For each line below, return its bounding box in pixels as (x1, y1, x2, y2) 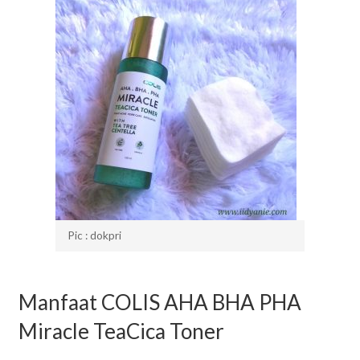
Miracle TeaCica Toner (18, 317, 224, 344)
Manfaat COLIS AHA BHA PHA (18, 288, 301, 315)
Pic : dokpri (67, 228, 121, 242)
